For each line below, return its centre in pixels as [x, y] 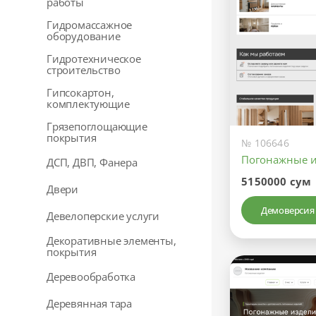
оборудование [84, 36]
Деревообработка [91, 276]
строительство [84, 70]
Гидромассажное [90, 25]
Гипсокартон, [80, 92]
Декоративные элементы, [111, 241]
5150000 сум [276, 182]
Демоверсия [288, 211]
